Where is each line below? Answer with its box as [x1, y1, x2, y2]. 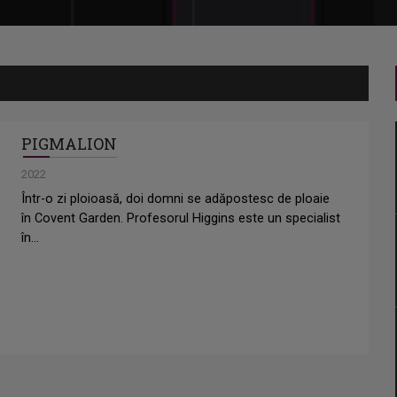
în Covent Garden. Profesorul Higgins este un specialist [21, 211, 340, 227]
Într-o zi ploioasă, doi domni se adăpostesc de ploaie [21, 191, 330, 207]
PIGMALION [21, 133, 117, 155]
